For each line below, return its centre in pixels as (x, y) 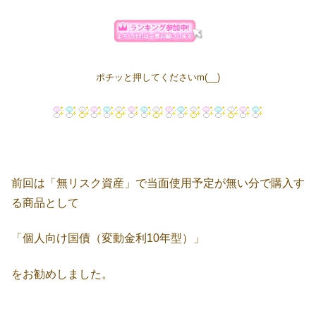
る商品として (45, 203)
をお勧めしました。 (62, 274)
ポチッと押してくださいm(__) (158, 77)
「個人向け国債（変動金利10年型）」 (108, 238)
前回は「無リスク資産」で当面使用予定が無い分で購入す (158, 183)
